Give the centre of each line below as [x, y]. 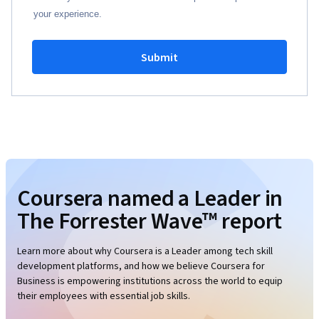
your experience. [68, 14]
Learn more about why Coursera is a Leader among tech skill [145, 252]
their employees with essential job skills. [104, 297]
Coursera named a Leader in [150, 199]
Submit [159, 58]
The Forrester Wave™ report [150, 222]
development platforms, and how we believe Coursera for [141, 267]
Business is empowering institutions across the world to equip [150, 282]
